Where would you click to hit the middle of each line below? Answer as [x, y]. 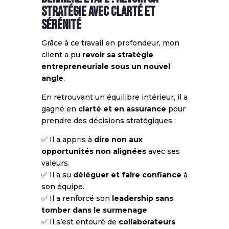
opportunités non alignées [94, 151]
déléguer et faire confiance [127, 175]
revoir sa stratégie [118, 54]
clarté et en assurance [122, 109]
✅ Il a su [57, 175]
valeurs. [55, 163]
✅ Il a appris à [67, 139]
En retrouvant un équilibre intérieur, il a [114, 97]
